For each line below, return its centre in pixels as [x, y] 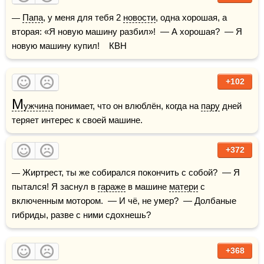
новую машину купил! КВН [69, 46]
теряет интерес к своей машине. [77, 120]
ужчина [38, 106]
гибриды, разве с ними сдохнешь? [81, 215]
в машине [147, 187]
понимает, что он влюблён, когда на [127, 106]
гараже [112, 187]
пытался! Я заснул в [55, 187]
